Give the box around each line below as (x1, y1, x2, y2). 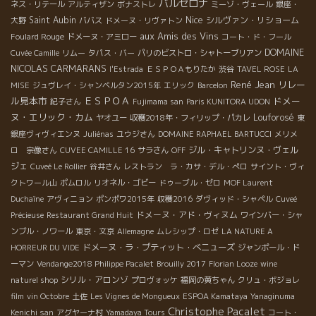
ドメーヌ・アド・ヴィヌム (136, 209, 238, 221)
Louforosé (253, 111, 294, 124)
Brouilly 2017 (157, 258, 206, 270)
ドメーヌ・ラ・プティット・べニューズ (83, 241, 235, 254)
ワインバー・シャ (241, 209, 303, 221)
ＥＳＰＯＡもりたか (146, 63, 216, 75)
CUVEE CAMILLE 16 (60, 145, 135, 157)
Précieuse (11, 209, 44, 221)
